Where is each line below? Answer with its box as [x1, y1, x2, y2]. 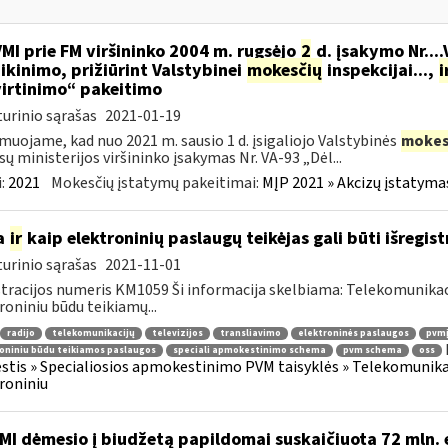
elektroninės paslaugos [297, 326, 409, 340]
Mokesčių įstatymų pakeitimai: [50, 172, 262, 194]
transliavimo [219, 326, 281, 340]
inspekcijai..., [322, 58, 438, 83]
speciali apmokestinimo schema [172, 344, 326, 358]
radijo [6, 326, 35, 340]
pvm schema [342, 344, 402, 358]
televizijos [151, 326, 203, 340]
